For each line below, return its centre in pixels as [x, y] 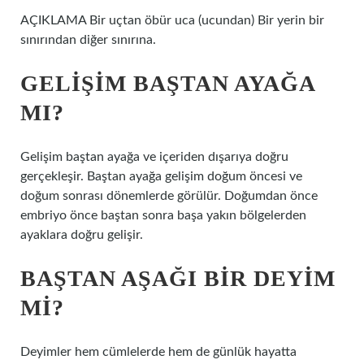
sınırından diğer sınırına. [88, 40]
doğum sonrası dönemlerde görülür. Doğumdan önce [169, 196]
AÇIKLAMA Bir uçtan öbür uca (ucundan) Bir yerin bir [172, 20]
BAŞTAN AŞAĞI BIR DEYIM [178, 278]
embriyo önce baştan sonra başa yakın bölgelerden [163, 215]
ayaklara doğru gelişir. [82, 235]
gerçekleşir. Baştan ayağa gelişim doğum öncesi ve [161, 176]
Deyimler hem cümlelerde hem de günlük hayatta [158, 352]
